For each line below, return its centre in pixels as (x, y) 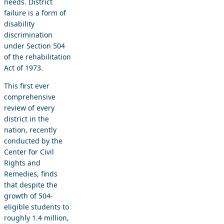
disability (19, 23)
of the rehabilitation (37, 56)
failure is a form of (35, 12)
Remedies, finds (31, 173)
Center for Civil (29, 151)
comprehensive (30, 96)
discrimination (28, 34)
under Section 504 (34, 45)
